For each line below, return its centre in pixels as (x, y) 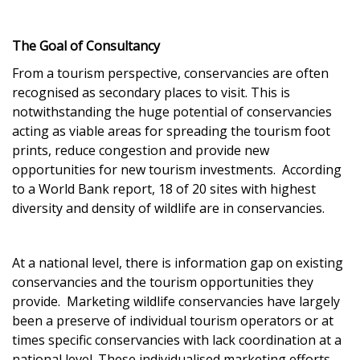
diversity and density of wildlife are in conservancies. (168, 208)
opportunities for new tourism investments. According (177, 170)
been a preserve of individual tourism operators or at (173, 321)
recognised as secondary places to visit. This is (151, 92)
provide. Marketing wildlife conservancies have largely (176, 301)
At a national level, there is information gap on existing (178, 263)
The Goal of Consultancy (86, 46)
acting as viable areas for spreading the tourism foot (171, 131)
